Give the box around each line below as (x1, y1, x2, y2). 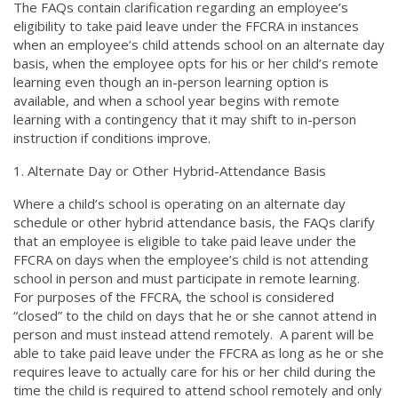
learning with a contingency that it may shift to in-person (13, 110, 356, 128)
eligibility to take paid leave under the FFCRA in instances (13, 17, 359, 35)
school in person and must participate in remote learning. (13, 269, 363, 287)
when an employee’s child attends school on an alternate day (13, 36, 385, 53)
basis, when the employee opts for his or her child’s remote (13, 54, 378, 72)
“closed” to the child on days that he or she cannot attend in (13, 306, 377, 324)
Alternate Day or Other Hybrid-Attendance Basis (28, 162, 330, 179)
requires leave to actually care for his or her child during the (13, 362, 376, 380)
